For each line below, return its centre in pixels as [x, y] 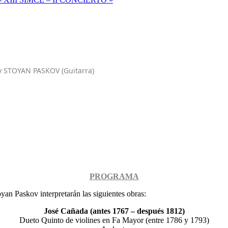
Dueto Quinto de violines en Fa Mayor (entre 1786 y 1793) [114, 220]
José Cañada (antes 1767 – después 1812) [114, 211]
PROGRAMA [114, 176]
